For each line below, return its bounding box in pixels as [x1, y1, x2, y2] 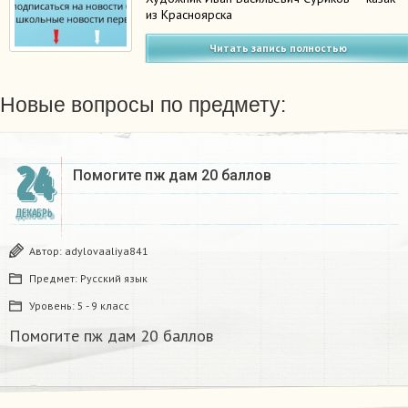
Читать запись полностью [209, 41, 348, 56]
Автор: [29, 244, 65, 259]
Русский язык [80, 271, 148, 286]
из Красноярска [146, 6, 233, 24]
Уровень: [29, 299, 77, 313]
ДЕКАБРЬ [15, 207, 53, 221]
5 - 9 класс [77, 299, 129, 313]
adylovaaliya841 [65, 244, 148, 259]
